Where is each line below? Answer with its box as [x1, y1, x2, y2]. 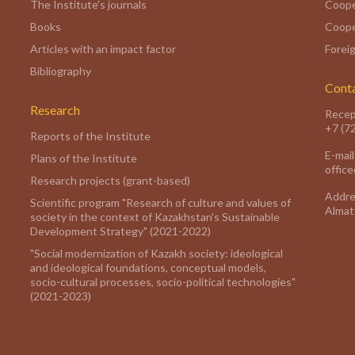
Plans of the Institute [30, 151, 137, 165]
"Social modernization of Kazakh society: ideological [30, 246, 283, 260]
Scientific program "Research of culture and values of [30, 196, 291, 209]
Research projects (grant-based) [30, 174, 190, 187]
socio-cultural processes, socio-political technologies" [30, 275, 296, 288]
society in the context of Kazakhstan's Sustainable [30, 210, 280, 223]
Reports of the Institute [30, 129, 151, 143]
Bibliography [30, 64, 91, 78]
